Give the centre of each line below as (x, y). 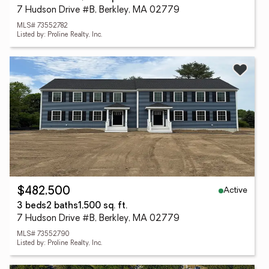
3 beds (32, 206)
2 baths (62, 206)
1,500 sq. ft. (103, 206)
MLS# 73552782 (42, 26)
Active (235, 190)
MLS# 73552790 (43, 234)
